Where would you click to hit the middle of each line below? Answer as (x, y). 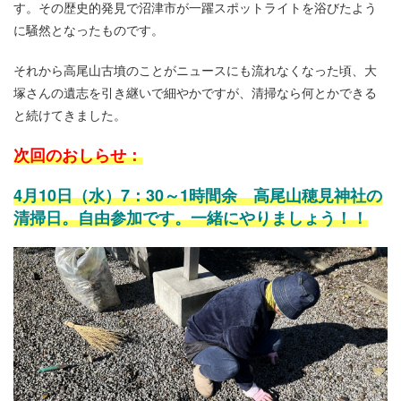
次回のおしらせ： (78, 155)
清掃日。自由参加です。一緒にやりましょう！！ (191, 218)
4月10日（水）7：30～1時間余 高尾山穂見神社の (198, 196)
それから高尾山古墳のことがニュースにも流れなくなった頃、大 (195, 70)
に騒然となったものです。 (89, 30)
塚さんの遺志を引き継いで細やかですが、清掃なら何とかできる (195, 93)
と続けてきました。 (70, 115)
